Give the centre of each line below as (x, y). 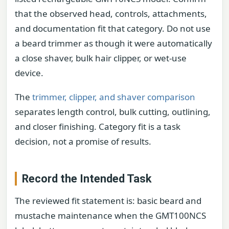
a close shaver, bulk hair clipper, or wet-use (101, 58)
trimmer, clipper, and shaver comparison (114, 97)
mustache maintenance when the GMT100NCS (110, 215)
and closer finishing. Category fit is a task (98, 126)
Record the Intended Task (87, 179)
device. (29, 73)
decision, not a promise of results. (83, 141)
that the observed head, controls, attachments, (111, 13)
